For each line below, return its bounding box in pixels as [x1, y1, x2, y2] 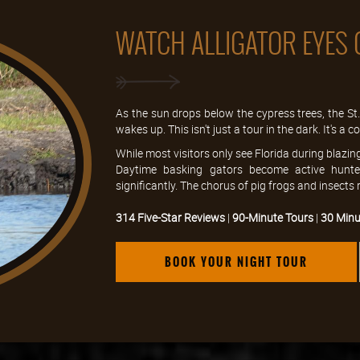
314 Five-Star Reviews [116, 209, 225, 225]
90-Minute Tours [232, 209, 313, 225]
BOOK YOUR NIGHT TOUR [165, 252, 308, 271]
